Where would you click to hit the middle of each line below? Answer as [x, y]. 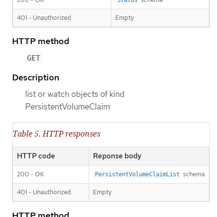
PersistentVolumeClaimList [137, 175]
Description [36, 77]
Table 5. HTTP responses [56, 134]
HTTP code [36, 156]
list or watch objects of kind [75, 94]
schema [193, 174]
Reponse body [117, 156]
